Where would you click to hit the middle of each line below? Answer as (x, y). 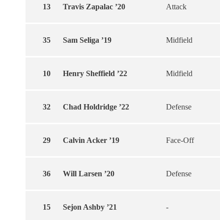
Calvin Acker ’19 (91, 140)
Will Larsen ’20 (89, 174)
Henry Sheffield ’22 (95, 73)
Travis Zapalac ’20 (94, 7)
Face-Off (180, 140)
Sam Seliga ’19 (87, 40)
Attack (176, 7)
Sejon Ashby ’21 (90, 207)
